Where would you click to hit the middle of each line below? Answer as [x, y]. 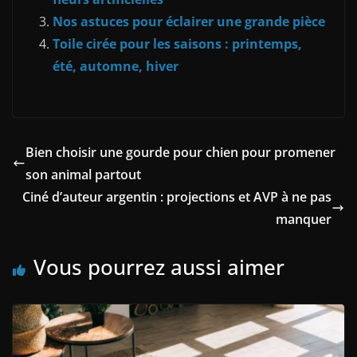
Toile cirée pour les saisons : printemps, [177, 43]
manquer [304, 219]
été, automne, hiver [116, 66]
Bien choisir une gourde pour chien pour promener [180, 152]
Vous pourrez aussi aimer [159, 267]
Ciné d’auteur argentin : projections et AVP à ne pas [177, 196]
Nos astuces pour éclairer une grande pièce [189, 21]
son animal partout [83, 174]
